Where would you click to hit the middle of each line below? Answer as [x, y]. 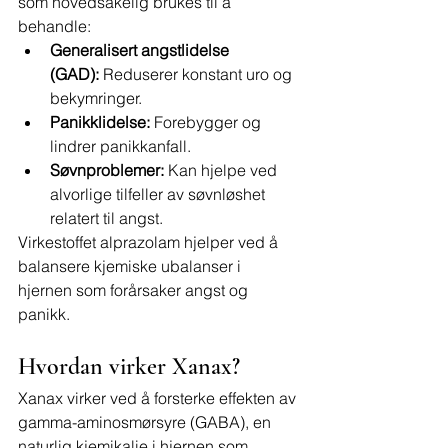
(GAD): [74, 74]
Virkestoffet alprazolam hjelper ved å [150, 242]
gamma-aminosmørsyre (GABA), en [146, 422]
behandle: [54, 26]
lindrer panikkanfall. [120, 146]
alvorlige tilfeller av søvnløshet [159, 194]
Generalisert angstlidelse [141, 50]
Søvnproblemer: [107, 170]
